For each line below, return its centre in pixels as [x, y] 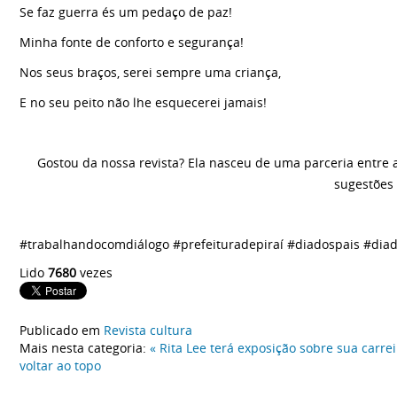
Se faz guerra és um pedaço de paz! [126, 12]
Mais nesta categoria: [83, 347]
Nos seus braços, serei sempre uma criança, [150, 72]
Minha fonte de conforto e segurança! [132, 42]
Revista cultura [148, 330]
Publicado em [60, 330]
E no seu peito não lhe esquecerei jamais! [143, 102]
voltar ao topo [60, 365]
